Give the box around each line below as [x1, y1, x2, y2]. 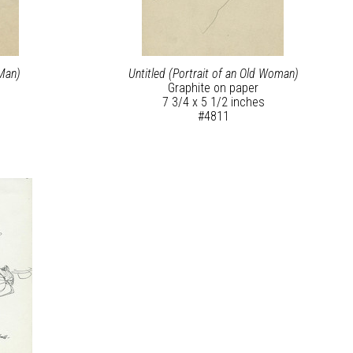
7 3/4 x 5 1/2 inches [162, 95, 265, 110]
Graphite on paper [168, 80, 259, 96]
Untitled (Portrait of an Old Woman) [128, 66, 299, 82]
